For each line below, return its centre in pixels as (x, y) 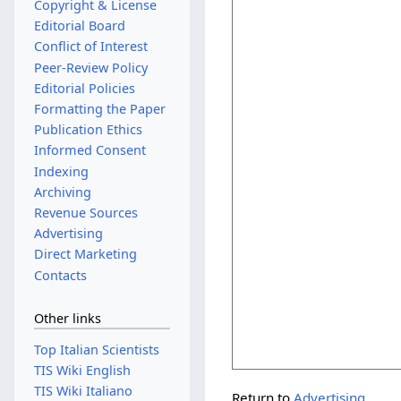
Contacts (60, 275)
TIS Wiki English (82, 370)
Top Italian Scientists (96, 349)
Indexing (61, 171)
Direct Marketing (85, 254)
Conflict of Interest (90, 47)
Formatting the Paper (99, 108)
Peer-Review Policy (90, 67)
